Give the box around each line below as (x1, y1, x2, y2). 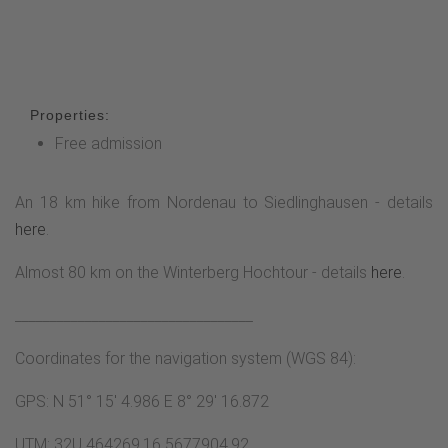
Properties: (30, 107, 110, 124)
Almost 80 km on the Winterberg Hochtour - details (15, 263, 371, 283)
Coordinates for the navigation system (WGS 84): (15, 349, 356, 369)
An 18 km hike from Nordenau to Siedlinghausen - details (15, 193, 433, 213)
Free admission (55, 134, 162, 154)
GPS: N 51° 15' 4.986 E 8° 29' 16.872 (15, 392, 269, 412)
